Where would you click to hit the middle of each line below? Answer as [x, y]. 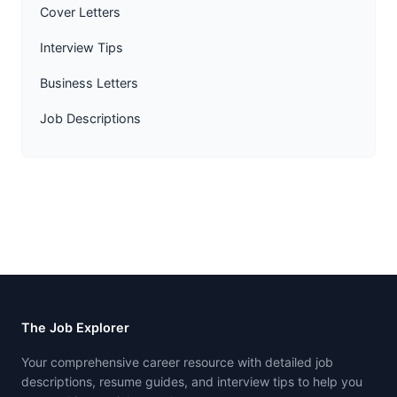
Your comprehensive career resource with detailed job [177, 362]
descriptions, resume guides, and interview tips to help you [192, 382]
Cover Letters [80, 12]
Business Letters [89, 82]
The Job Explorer [75, 328]
